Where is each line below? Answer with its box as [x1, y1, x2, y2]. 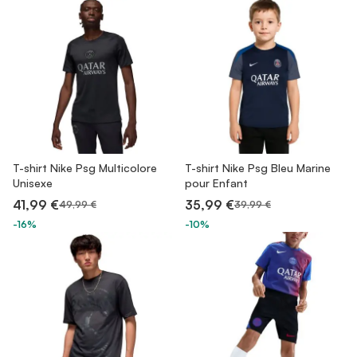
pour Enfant [185, 176, 248, 190]
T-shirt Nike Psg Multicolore [13, 161, 157, 175]
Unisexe [13, 176, 53, 190]
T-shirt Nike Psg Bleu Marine [185, 161, 331, 175]
